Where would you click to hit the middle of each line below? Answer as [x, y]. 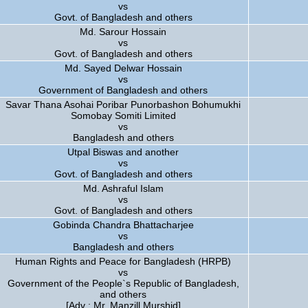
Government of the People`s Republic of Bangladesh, [123, 283]
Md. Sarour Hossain [123, 32]
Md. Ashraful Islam [123, 188]
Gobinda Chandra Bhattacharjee [123, 225]
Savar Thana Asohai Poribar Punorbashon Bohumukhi [123, 104]
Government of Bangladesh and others [123, 90]
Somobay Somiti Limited [123, 115]
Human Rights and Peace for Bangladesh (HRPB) [123, 261]
